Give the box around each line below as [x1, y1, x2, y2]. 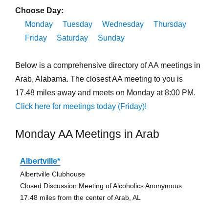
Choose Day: [15, 6, 64, 15]
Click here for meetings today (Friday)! [15, 102, 147, 111]
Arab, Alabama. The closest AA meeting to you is [15, 75, 183, 84]
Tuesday [62, 20, 92, 29]
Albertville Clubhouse [20, 170, 85, 178]
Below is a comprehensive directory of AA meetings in [15, 61, 200, 70]
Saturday [56, 34, 88, 43]
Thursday [153, 20, 186, 29]
